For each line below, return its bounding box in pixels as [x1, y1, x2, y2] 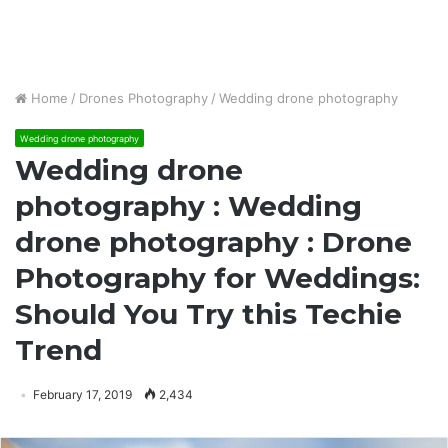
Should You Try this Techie [15, 297, 402, 331]
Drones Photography [79, 90, 208, 106]
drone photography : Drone [15, 225, 412, 259]
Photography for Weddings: [15, 261, 420, 295]
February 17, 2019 [33, 387, 132, 402]
